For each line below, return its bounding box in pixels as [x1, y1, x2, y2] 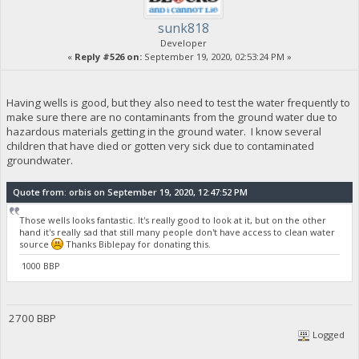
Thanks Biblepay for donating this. [63, 237, 212, 250]
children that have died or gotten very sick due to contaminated [6, 138, 314, 153]
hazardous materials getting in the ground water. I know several [6, 123, 321, 139]
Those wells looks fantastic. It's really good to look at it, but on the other [19, 213, 327, 226]
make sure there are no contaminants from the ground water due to [6, 109, 337, 124]
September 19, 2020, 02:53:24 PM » [142, 50, 292, 63]
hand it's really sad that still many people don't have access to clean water [19, 225, 336, 238]
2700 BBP [6, 310, 56, 325]
